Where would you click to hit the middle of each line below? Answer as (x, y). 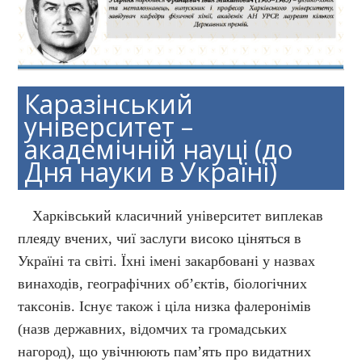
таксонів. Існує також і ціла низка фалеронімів (165, 307)
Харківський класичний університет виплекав (171, 216)
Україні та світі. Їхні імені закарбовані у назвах (167, 261)
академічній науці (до (159, 149)
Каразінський (109, 104)
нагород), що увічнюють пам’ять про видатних (165, 352)
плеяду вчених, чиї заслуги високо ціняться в (160, 239)
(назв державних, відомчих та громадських (153, 329)
